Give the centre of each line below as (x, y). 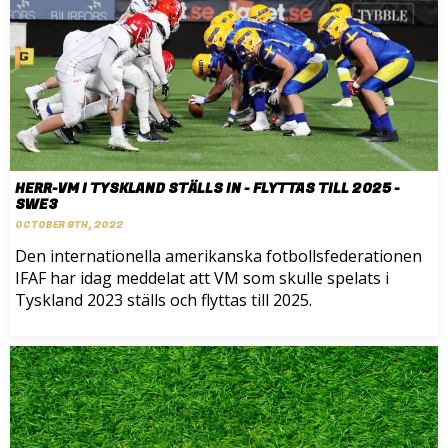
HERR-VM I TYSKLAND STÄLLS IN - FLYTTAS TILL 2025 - (207, 189)
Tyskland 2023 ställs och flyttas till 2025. (163, 300)
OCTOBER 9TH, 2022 (69, 225)
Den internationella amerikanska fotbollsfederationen (218, 256)
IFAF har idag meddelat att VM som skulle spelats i (202, 278)
